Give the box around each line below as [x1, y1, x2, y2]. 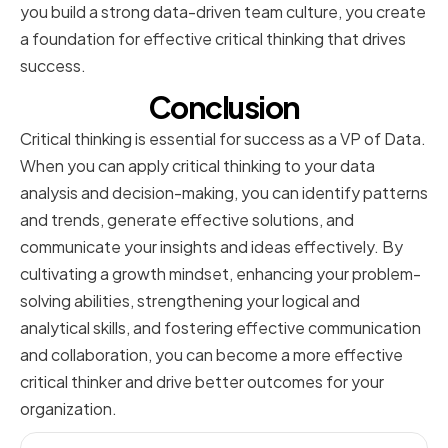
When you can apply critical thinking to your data [20, 155, 375, 177]
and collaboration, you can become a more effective [20, 344, 403, 366]
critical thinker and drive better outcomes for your [20, 371, 384, 393]
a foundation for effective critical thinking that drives [20, 28, 406, 50]
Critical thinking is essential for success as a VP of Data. [20, 128, 426, 150]
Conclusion [148, 88, 300, 127]
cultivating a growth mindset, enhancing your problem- [20, 263, 421, 285]
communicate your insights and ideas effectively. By [20, 236, 403, 258]
